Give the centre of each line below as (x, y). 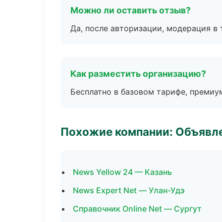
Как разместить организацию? (138, 74)
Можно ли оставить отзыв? (131, 10)
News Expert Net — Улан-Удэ (129, 190)
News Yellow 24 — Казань (122, 172)
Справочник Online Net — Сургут (137, 209)
